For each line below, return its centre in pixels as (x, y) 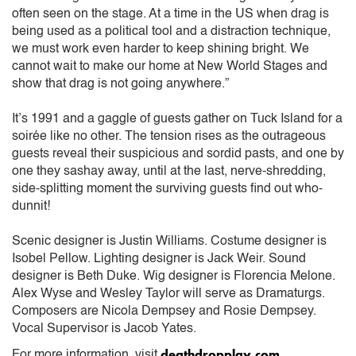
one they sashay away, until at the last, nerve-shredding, (169, 171)
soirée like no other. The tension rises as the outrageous (169, 136)
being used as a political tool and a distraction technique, (171, 31)
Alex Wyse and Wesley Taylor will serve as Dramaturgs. (168, 294)
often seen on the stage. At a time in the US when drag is (170, 14)
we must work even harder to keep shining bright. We (161, 49)
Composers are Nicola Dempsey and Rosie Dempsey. (164, 311)
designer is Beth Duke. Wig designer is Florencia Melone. (174, 276)
